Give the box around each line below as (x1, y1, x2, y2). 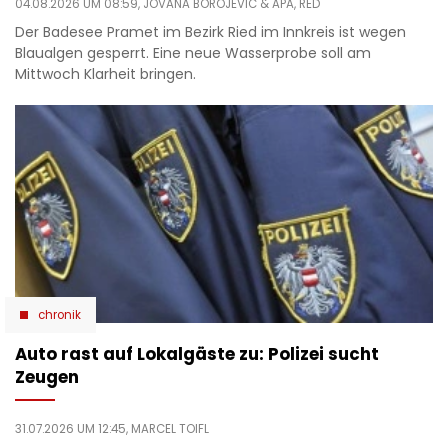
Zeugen (15, 364, 79, 389)
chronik (38, 306, 81, 323)
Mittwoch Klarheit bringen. (15, 64, 196, 85)
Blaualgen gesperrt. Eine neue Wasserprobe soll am (15, 43, 371, 64)
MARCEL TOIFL (131, 420, 209, 437)
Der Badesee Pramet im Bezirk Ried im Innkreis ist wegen (15, 22, 406, 43)
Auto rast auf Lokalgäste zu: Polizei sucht (15, 341, 379, 366)
